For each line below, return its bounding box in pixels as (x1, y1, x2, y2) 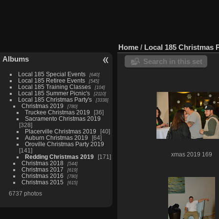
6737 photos (8, 190, 42, 197)
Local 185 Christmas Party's (18, 96, 92, 103)
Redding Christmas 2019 (24, 153, 94, 160)
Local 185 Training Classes (18, 83, 91, 90)
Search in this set (143, 57, 202, 66)
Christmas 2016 (21, 172, 64, 179)
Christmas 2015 (21, 178, 64, 185)
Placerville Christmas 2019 (24, 128, 96, 134)
